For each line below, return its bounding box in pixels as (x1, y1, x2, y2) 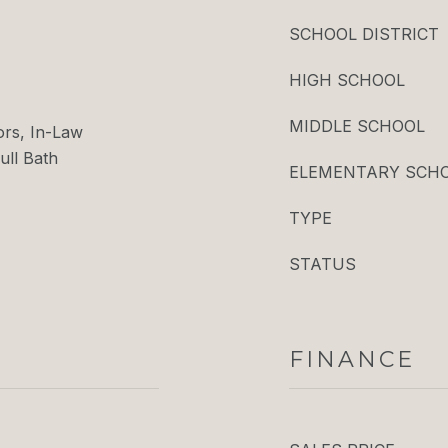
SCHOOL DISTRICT (289, 24, 439, 44)
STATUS (289, 254, 356, 274)
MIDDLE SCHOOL (289, 116, 425, 136)
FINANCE (289, 346, 415, 373)
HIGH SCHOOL (289, 70, 405, 90)
